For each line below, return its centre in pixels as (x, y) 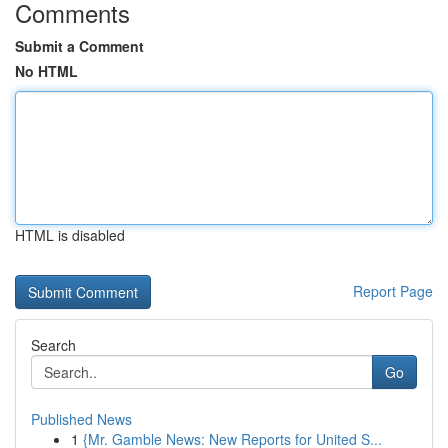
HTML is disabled (70, 235)
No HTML (46, 71)
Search (53, 345)
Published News (81, 419)
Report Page (393, 291)
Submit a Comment (79, 46)
